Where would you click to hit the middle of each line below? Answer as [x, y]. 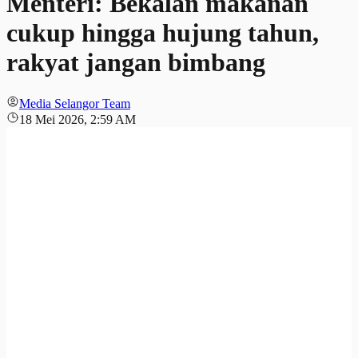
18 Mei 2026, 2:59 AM [78, 119]
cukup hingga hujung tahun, [163, 33]
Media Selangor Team [75, 103]
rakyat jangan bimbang [136, 63]
